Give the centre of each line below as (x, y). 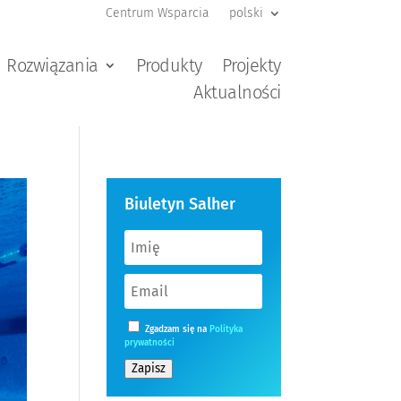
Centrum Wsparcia (157, 13)
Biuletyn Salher (180, 204)
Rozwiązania (52, 65)
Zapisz (149, 369)
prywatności (150, 343)
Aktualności (237, 92)
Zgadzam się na (176, 329)
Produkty (169, 65)
